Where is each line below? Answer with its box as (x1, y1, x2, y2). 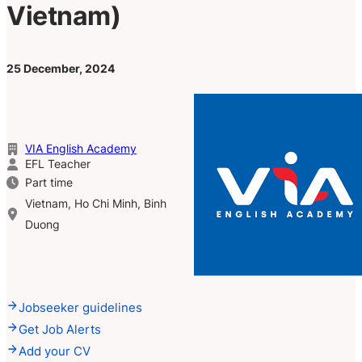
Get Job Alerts (19, 321, 102, 337)
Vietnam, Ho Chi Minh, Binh (24, 196, 166, 210)
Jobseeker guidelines (19, 299, 143, 315)
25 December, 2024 (6, 62, 115, 76)
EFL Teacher (24, 157, 90, 170)
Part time (24, 175, 73, 189)
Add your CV (19, 343, 91, 359)
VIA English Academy (24, 141, 137, 155)
